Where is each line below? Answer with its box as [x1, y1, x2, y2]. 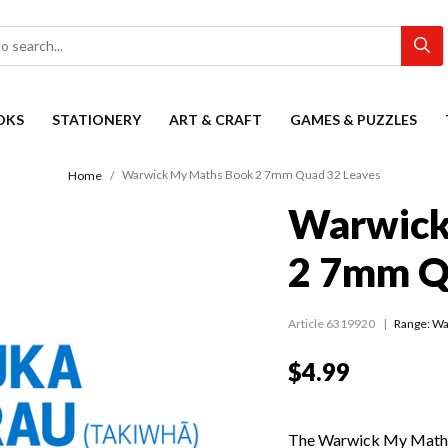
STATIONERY [52, 111, 141, 128]
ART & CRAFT [169, 111, 262, 128]
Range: [394, 316, 432, 332]
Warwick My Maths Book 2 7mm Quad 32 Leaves [121, 167, 381, 183]
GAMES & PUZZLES [290, 111, 417, 128]
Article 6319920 [288, 316, 375, 332]
